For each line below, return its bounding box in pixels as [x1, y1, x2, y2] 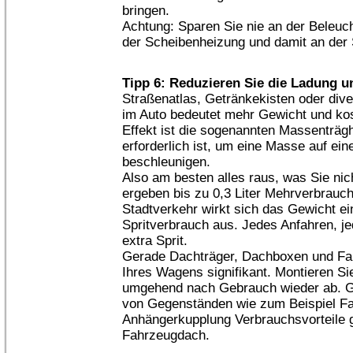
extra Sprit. [122, 233, 188, 248]
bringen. [122, 3, 169, 18]
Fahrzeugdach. [122, 328, 210, 343]
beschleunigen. [122, 154, 210, 169]
